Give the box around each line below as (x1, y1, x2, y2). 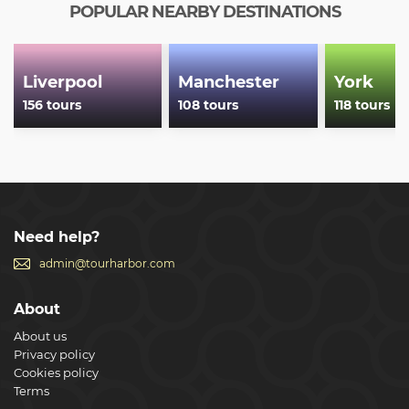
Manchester (178, 72, 280, 93)
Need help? (14, 228, 100, 246)
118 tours (333, 97, 390, 114)
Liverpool (23, 72, 102, 93)
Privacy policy (14, 347, 95, 362)
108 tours (178, 97, 239, 114)
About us (14, 329, 67, 343)
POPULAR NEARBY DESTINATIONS (68, 2, 341, 23)
